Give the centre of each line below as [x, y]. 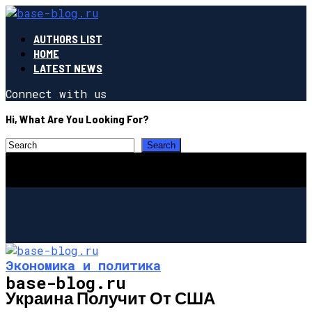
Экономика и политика [83, 265]
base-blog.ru [66, 282]
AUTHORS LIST [68, 39]
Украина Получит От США [110, 297]
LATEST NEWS [68, 68]
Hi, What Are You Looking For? [77, 119]
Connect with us [56, 94]
